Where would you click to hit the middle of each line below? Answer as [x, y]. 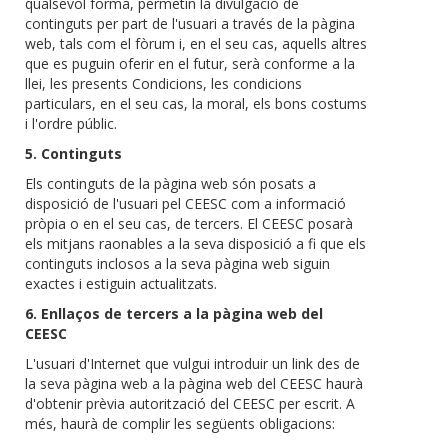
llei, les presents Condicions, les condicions [163, 84]
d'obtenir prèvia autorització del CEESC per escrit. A [190, 404]
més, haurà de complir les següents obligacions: [180, 424]
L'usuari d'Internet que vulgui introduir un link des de [192, 364]
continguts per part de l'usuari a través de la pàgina [190, 24]
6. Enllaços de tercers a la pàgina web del [174, 314]
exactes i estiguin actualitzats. [121, 284]
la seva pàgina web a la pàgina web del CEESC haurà [194, 384]
